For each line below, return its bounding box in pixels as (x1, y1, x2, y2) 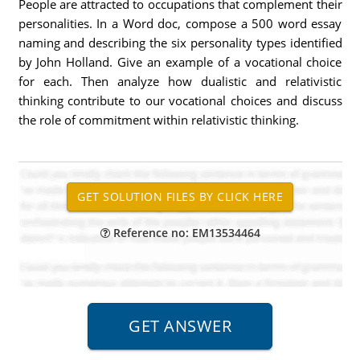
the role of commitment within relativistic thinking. (18, 112, 299, 128)
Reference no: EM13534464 (109, 225, 260, 240)
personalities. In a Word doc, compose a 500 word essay (18, 15, 342, 31)
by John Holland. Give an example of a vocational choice (18, 54, 342, 70)
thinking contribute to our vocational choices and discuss (18, 92, 342, 108)
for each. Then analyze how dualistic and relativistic (18, 73, 342, 89)
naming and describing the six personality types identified (18, 35, 342, 51)
